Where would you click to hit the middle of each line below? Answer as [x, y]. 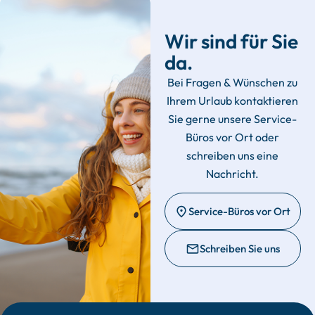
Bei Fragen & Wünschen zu [233, 82]
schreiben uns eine [233, 155]
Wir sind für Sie [231, 41]
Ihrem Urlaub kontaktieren [233, 100]
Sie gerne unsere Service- [233, 118]
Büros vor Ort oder [233, 137]
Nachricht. [233, 173]
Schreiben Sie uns [239, 249]
